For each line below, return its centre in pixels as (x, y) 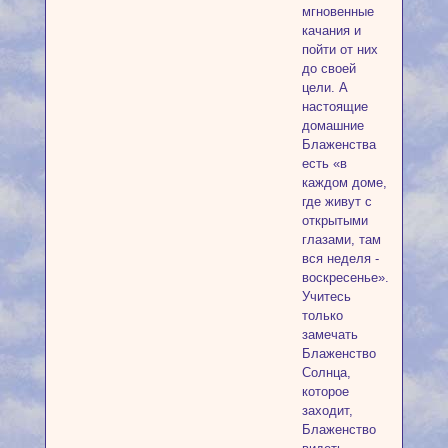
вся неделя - (340, 258)
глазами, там (341, 239)
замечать (329, 334)
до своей (328, 68)
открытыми (334, 220)
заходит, (327, 410)
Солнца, (326, 372)
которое (325, 391)
